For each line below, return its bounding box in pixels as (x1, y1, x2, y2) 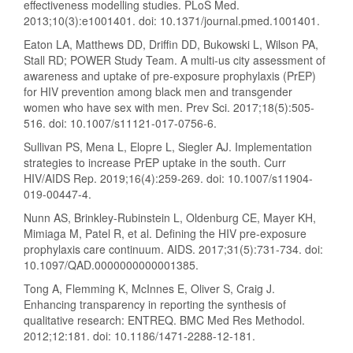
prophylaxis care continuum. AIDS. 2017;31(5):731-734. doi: (24, 241, 323, 258)
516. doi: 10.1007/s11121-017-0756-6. (24, 115, 217, 132)
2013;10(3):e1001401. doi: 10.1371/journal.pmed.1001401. (24, 13, 320, 29)
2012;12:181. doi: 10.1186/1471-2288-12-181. (24, 328, 255, 344)
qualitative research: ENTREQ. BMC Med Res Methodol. (24, 312, 305, 329)
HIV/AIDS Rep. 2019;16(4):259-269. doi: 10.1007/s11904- (24, 170, 313, 187)
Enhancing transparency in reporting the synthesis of (24, 296, 286, 313)
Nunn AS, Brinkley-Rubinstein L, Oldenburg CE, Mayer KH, (24, 210, 316, 226)
